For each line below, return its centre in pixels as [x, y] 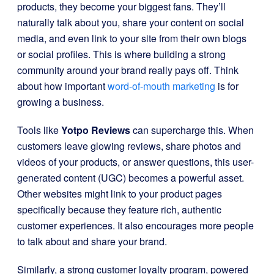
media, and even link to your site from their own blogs [132, 38]
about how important [62, 86]
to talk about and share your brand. [92, 241]
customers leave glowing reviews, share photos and [129, 146]
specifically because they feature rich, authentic [119, 209]
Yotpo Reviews [96, 130]
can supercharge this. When [192, 130]
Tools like [39, 130]
